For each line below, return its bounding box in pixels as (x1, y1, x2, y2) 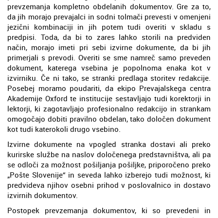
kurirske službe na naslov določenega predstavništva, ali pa (7, 149, 211, 159)
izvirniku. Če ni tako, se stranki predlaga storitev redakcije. (7, 73, 211, 83)
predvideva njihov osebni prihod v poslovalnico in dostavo (7, 180, 211, 190)
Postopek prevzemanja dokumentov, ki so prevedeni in (7, 205, 211, 215)
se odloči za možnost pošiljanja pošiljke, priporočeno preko (7, 159, 211, 169)
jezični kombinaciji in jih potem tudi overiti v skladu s (7, 21, 211, 32)
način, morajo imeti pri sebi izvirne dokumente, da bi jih (7, 42, 211, 52)
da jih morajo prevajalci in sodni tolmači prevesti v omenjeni (7, 11, 211, 21)
